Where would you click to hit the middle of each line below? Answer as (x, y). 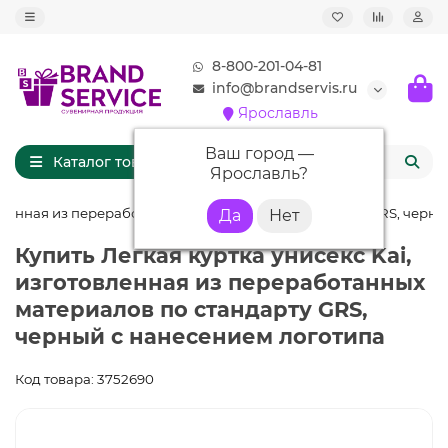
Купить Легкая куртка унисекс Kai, (213, 255)
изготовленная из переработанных (220, 282)
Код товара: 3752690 (84, 379)
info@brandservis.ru (284, 88)
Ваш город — (259, 153)
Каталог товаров (114, 162)
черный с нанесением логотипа (200, 336)
